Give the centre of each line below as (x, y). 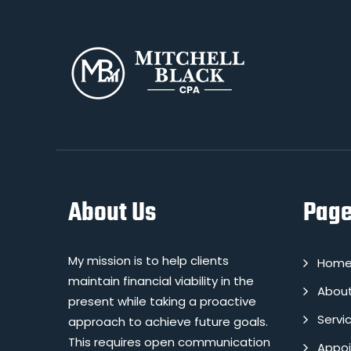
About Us (112, 213)
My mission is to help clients (148, 261)
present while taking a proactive (162, 301)
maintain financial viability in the (161, 281)
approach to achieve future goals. (168, 322)
